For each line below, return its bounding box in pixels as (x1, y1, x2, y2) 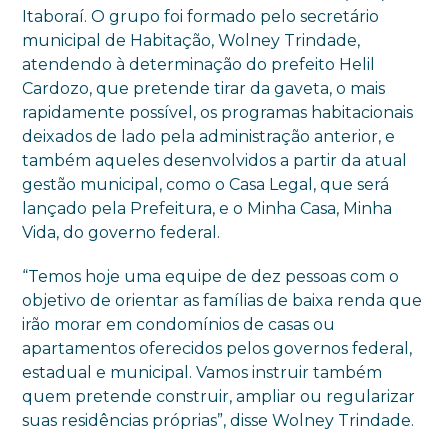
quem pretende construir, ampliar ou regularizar (22, 387, 416, 406)
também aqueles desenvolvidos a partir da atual (22, 151, 408, 170)
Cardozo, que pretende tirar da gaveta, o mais (22, 79, 386, 98)
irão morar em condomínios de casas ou (22, 315, 336, 334)
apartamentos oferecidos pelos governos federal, (22, 339, 413, 358)
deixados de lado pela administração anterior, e (22, 127, 396, 146)
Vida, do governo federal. (22, 223, 221, 242)
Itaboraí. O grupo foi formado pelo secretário (22, 7, 380, 26)
